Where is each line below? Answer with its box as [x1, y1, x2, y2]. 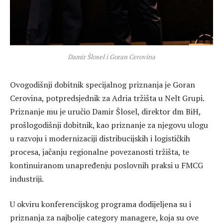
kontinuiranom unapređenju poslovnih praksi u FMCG [10, 159, 203, 171]
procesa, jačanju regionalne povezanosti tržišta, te [10, 146, 189, 157]
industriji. [10, 173, 44, 184]
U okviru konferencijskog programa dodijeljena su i [10, 199, 191, 210]
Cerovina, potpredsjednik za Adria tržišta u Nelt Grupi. [10, 92, 204, 104]
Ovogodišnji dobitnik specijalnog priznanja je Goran [10, 79, 195, 90]
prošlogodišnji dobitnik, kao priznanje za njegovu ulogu [10, 119, 208, 130]
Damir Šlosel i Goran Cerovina [68, 52, 155, 61]
